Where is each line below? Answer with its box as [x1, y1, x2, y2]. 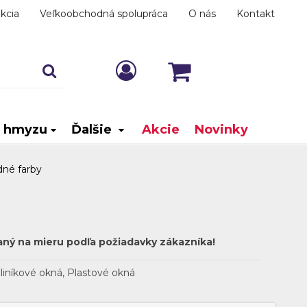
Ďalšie [71, 122, 115, 137]
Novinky [194, 122, 248, 137]
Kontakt [236, 8, 275, 20]
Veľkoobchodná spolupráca [40, 8, 168, 20]
